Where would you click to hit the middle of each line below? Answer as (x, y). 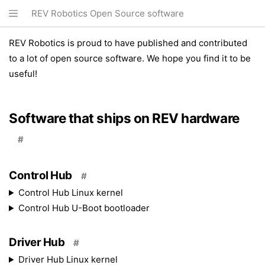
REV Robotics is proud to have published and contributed (128, 43)
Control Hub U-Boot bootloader (84, 208)
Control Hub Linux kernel (70, 193)
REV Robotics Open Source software (107, 13)
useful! (23, 74)
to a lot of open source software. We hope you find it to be (130, 58)
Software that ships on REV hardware (124, 118)
